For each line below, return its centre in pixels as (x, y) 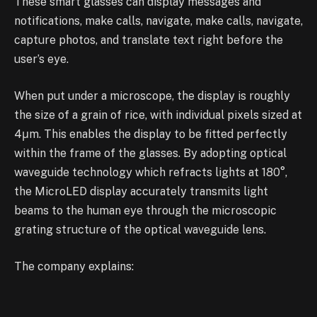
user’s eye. (43, 59)
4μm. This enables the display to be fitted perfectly (151, 134)
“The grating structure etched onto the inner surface (154, 303)
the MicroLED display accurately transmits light (141, 191)
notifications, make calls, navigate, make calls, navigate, (158, 21)
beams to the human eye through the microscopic (145, 210)
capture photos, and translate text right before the (149, 40)
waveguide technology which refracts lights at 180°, (151, 172)
